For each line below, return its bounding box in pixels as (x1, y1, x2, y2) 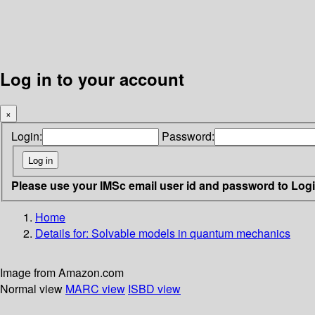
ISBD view (128, 280, 181, 297)
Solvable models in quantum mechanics (91, 224, 290, 241)
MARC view (65, 280, 125, 297)
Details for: (35, 224, 91, 241)
